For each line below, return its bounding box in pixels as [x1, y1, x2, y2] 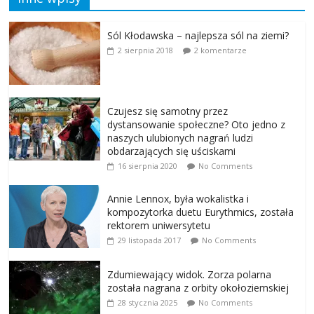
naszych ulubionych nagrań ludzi [107, 130, 254, 144]
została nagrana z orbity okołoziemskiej [107, 280, 289, 294]
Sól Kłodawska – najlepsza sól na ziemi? [107, 28, 289, 42]
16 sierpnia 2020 [118, 160, 178, 171]
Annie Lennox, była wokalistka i [107, 191, 250, 205]
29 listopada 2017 [118, 234, 182, 245]
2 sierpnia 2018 [118, 44, 174, 55]
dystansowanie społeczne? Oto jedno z [107, 117, 286, 131]
